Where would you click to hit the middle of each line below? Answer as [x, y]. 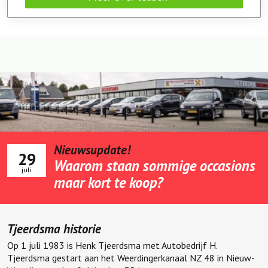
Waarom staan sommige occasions [155, 165]
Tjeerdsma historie [54, 229]
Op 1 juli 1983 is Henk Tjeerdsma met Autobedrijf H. [112, 245]
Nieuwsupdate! [92, 150]
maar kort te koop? [108, 182]
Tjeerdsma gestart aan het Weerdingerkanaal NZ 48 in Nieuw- [131, 258]
